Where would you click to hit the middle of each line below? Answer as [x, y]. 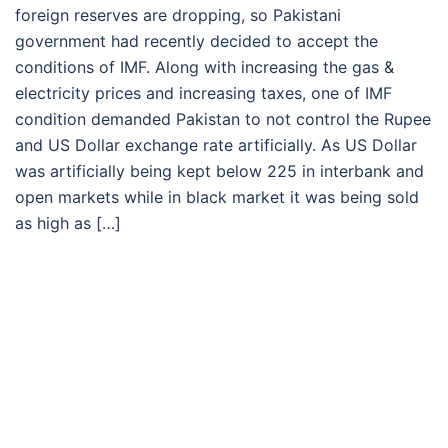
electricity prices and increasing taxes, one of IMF [203, 93]
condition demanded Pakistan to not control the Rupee [223, 119]
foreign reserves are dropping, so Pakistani [178, 15]
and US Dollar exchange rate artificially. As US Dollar [216, 145]
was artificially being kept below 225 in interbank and [219, 171]
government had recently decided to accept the [196, 41]
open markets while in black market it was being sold [217, 197]
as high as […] [68, 223]
